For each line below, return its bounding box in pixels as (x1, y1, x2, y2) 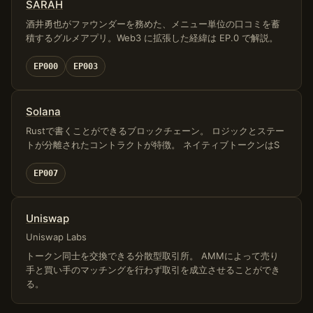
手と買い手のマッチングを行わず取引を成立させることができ (26, 264, 280, 275)
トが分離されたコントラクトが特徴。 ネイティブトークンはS (26, 139, 279, 150)
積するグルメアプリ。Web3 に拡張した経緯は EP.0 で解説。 (26, 32, 278, 43)
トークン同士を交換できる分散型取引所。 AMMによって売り (26, 250, 279, 261)
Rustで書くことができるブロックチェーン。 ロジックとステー (26, 125, 284, 136)
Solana (26, 105, 61, 118)
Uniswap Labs (26, 231, 87, 242)
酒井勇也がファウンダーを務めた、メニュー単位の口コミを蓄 (26, 18, 280, 29)
